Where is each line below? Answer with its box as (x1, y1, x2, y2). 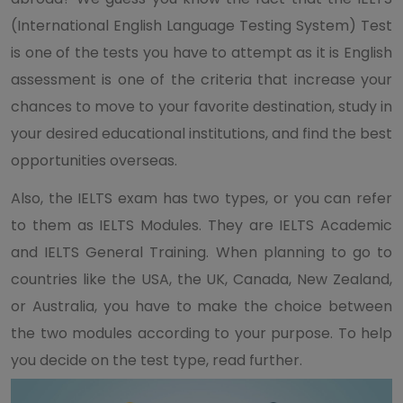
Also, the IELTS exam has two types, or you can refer (11, 188, 392, 209)
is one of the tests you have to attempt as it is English (11, 42, 392, 63)
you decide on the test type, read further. (11, 350, 302, 371)
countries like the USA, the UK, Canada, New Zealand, (11, 269, 392, 290)
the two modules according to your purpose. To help (11, 323, 392, 344)
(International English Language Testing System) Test (11, 15, 392, 36)
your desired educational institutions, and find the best (11, 123, 392, 144)
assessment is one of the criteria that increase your (11, 69, 392, 90)
